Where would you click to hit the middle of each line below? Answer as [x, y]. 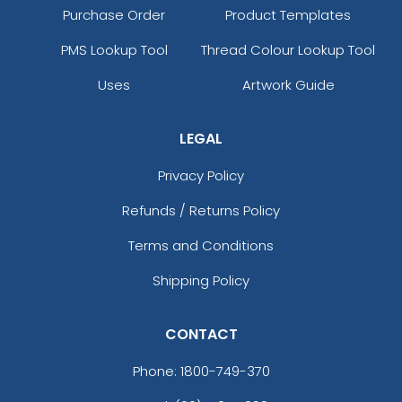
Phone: [156, 371]
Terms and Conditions [201, 246]
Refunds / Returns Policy [201, 211]
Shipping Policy [201, 281]
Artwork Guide [288, 85]
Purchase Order [114, 15]
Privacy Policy [201, 176]
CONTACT [201, 335]
